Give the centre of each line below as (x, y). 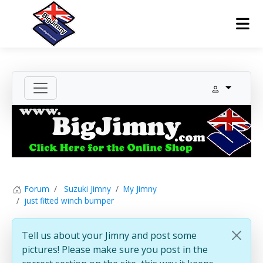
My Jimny (140, 188)
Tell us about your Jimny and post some (109, 236)
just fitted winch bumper (69, 201)
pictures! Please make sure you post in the (115, 250)
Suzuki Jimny (87, 188)
